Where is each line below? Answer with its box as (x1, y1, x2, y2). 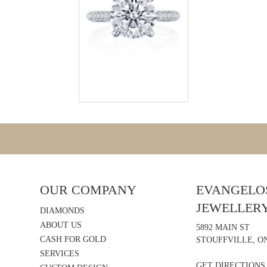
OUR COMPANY (39, 182, 136, 197)
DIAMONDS (39, 206, 85, 215)
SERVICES (39, 249, 79, 258)
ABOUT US (39, 220, 82, 229)
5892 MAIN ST (196, 222, 250, 232)
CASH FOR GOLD (39, 234, 106, 244)
